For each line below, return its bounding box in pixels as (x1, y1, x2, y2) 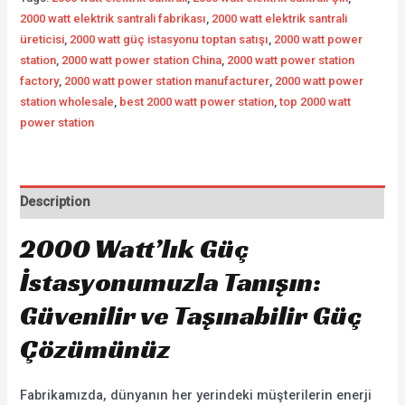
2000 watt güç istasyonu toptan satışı (70, 32, 269, 46)
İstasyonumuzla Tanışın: (20, 265, 322, 300)
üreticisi (20, 32, 65, 46)
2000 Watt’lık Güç (20, 231, 250, 267)
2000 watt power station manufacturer (64, 73, 270, 88)
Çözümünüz (20, 332, 171, 367)
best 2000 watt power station (119, 94, 275, 108)
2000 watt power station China (61, 52, 222, 67)
